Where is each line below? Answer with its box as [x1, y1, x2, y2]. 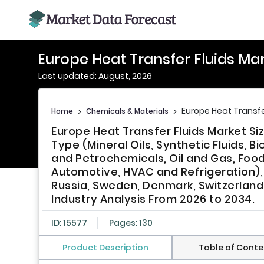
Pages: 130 [109, 217, 153, 229]
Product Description [62, 242, 148, 254]
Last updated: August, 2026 [38, 70, 152, 82]
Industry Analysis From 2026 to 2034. [51, 192, 255, 207]
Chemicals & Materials [86, 105, 169, 116]
